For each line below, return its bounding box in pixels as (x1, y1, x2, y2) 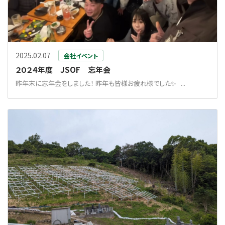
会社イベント (64, 51, 98, 60)
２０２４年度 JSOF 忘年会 (16, 64, 110, 75)
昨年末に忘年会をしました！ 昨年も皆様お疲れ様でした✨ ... (16, 78, 185, 88)
